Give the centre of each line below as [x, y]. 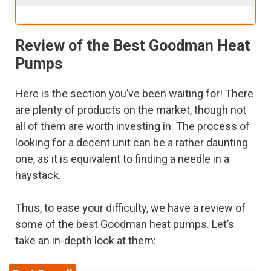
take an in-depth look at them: [86, 240]
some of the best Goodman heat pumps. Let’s [125, 224]
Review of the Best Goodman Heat [133, 45]
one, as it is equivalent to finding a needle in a [122, 158]
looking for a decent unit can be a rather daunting [132, 142]
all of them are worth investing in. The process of [132, 126]
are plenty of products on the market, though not [131, 109]
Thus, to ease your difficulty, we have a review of [130, 207]
